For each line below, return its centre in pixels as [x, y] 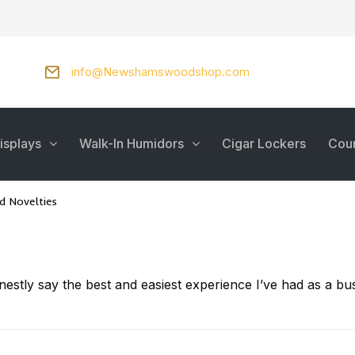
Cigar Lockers [264, 143]
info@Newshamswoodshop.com [160, 72]
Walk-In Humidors [132, 143]
